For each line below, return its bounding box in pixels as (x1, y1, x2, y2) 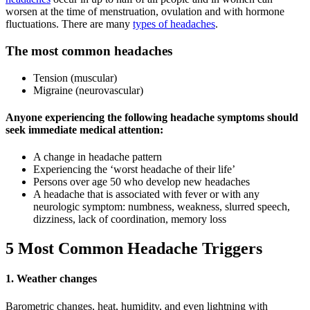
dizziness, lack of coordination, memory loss (33, 213, 226, 226)
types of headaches (133, 18, 215, 30)
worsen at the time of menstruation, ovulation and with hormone (6, 6, 284, 18)
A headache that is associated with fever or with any (33, 188, 259, 201)
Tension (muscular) (33, 71, 117, 84)
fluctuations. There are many (6, 18, 133, 30)
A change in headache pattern (33, 151, 162, 163)
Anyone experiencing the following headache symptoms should (6, 111, 298, 123)
